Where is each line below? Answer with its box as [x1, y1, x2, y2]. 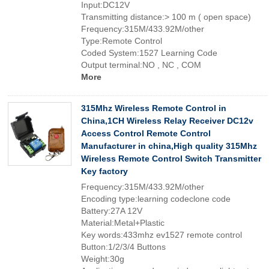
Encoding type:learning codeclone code [81, 194, 231, 204]
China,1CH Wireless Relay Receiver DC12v [81, 116, 253, 125]
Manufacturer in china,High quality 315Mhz [81, 141, 257, 151]
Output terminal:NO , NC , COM [81, 60, 201, 70]
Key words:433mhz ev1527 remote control [81, 230, 242, 240]
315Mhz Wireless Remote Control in [81, 103, 226, 113]
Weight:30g [81, 254, 124, 264]
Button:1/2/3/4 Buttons [81, 242, 166, 252]
